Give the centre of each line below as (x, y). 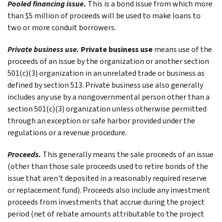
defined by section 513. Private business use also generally (105, 85)
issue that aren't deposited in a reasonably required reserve (107, 178)
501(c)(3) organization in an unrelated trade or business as (106, 73)
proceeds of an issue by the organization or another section (108, 61)
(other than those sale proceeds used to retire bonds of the (108, 166)
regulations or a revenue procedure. (67, 132)
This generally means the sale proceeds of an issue (128, 154)
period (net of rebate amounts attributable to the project (106, 214)
